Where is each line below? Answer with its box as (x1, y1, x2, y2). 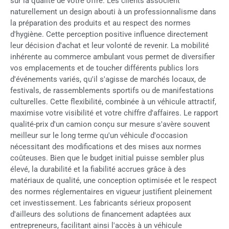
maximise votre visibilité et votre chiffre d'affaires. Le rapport (10, 108, 218, 118)
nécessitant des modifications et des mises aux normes (10, 142, 201, 151)
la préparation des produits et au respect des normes (10, 18, 191, 28)
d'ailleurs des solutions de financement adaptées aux (10, 209, 191, 219)
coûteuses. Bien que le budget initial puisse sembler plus (10, 153, 204, 163)
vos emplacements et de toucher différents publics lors (10, 63, 199, 73)
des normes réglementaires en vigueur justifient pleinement (10, 187, 212, 196)
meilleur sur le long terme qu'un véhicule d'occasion (10, 130, 188, 140)
